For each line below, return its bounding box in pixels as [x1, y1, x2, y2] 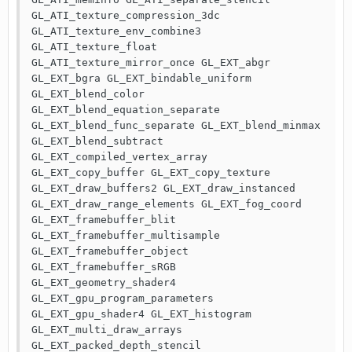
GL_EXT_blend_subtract [31, 135, 163, 147]
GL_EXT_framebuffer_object [31, 245, 189, 257]
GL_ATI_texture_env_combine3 [31, 25, 201, 37]
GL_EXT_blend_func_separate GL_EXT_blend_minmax [31, 119, 321, 131]
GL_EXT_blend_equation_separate [31, 104, 220, 115]
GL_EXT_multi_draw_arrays [31, 324, 182, 335]
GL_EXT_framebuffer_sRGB [31, 261, 176, 273]
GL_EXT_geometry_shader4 [31, 277, 176, 288]
